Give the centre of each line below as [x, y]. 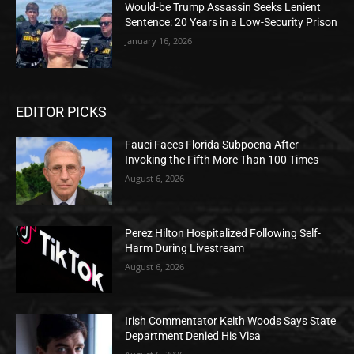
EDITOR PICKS [61, 112]
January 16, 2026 [159, 41]
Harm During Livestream [185, 248]
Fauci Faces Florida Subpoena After [212, 145]
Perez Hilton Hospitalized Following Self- [223, 233]
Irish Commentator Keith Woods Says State [231, 321]
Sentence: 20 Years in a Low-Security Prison [232, 23]
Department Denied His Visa [193, 336]
